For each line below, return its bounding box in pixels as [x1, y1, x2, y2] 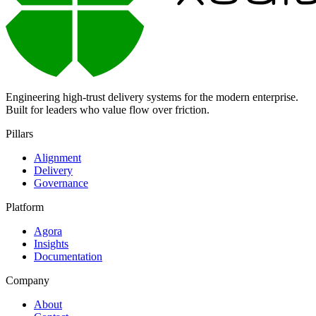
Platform [6, 200, 44, 213]
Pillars [6, 127, 33, 140]
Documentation [34, 250, 102, 262]
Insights [34, 237, 68, 250]
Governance [34, 176, 88, 189]
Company [6, 274, 49, 286]
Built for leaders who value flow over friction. [6, 103, 209, 116]
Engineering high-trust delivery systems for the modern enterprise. [6, 90, 298, 103]
